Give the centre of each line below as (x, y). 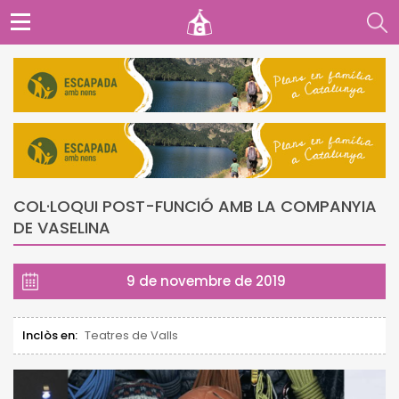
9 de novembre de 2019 (206, 281)
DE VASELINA (62, 227)
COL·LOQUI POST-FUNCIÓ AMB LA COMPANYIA (195, 206)
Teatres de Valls (131, 335)
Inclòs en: (50, 335)
